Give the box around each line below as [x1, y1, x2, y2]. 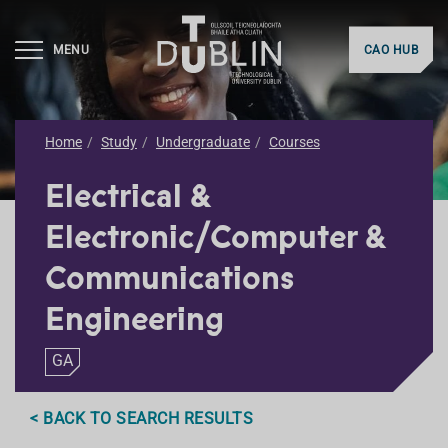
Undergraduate [156, 134, 250, 150]
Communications [45, 255, 294, 301]
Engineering [45, 296, 224, 342]
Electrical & [45, 173, 211, 219]
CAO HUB [363, 43, 418, 58]
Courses [269, 134, 320, 150]
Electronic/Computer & [45, 214, 386, 260]
